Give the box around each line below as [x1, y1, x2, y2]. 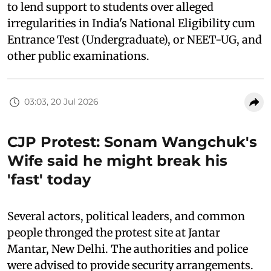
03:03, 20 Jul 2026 [24, 96, 99, 108]
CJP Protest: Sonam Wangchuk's [7, 132, 257, 151]
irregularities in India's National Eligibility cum [7, 16, 255, 30]
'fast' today [7, 170, 91, 188]
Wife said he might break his [7, 151, 227, 169]
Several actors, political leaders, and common [7, 209, 245, 223]
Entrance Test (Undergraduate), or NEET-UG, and [7, 32, 262, 47]
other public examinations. [7, 48, 149, 63]
